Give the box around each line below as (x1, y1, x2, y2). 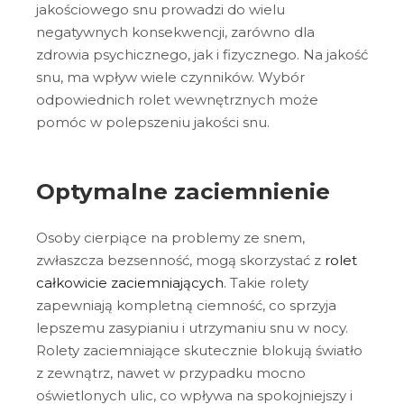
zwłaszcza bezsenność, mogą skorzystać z (36, 251, 321, 269)
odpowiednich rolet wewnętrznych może (36, 91, 318, 109)
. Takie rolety (224, 273, 308, 291)
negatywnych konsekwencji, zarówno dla (36, 23, 315, 41)
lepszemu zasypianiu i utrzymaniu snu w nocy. (36, 318, 348, 336)
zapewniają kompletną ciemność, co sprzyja (36, 296, 336, 314)
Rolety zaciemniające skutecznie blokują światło (36, 341, 363, 359)
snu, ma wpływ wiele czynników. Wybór (36, 69, 305, 87)
